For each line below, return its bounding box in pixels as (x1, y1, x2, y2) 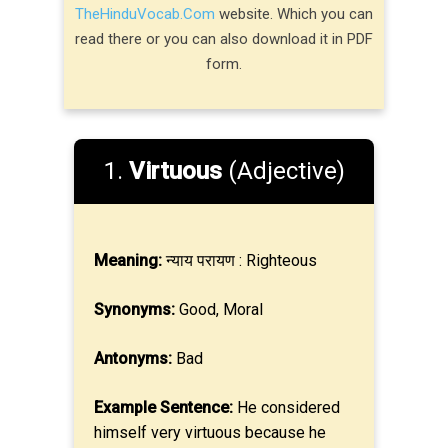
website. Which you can (215, 4, 373, 23)
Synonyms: (94, 300, 175, 319)
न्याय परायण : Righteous (162, 251, 317, 270)
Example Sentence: (94, 398, 233, 417)
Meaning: (94, 251, 162, 270)
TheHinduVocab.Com (75, 4, 215, 23)
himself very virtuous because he (94, 423, 326, 442)
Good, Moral (175, 300, 263, 319)
